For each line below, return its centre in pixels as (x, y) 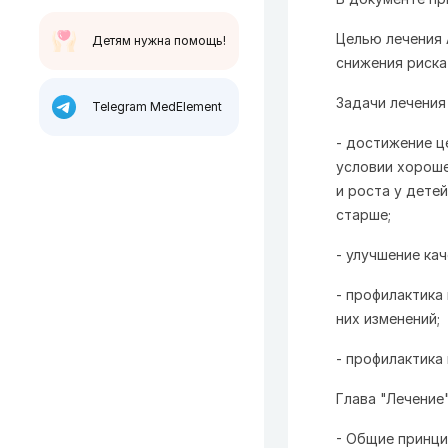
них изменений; (388, 318)
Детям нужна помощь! (159, 40)
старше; (363, 214)
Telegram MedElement (157, 106)
